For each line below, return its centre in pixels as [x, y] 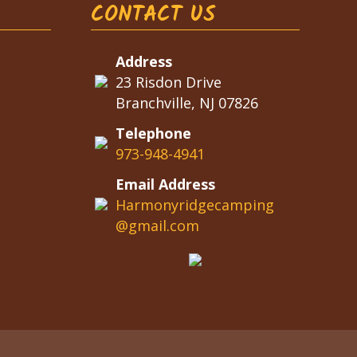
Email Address [165, 184]
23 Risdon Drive [168, 82]
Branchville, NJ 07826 [186, 103]
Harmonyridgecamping [194, 205]
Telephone [153, 133]
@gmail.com [157, 226]
